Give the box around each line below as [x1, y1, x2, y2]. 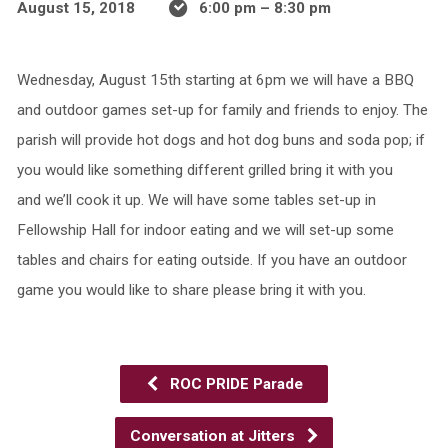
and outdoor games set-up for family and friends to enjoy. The [16, 101, 428, 119]
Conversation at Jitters [130, 427, 299, 445]
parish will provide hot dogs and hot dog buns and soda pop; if [16, 131, 425, 149]
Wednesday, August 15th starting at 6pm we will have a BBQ [16, 71, 414, 89]
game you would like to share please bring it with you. [16, 281, 366, 299]
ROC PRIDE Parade [165, 375, 303, 393]
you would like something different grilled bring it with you [16, 161, 393, 179]
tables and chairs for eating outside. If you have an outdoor [16, 251, 407, 269]
